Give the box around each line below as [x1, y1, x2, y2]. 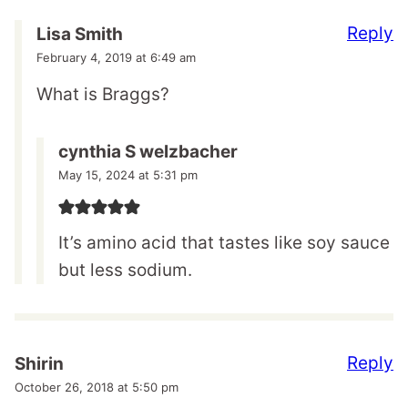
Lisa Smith [36, 24, 123, 46]
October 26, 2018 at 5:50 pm [15, 379, 178, 394]
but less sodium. [58, 260, 192, 281]
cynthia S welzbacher [58, 141, 238, 163]
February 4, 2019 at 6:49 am [36, 50, 196, 66]
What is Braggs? [36, 84, 169, 106]
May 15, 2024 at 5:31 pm [58, 168, 198, 183]
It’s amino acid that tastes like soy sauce [58, 232, 390, 254]
